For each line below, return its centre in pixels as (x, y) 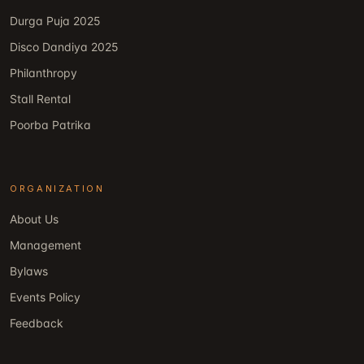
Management (45, 245)
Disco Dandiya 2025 (64, 47)
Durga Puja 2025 (55, 21)
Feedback (37, 323)
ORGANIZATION (57, 189)
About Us (34, 219)
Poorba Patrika (50, 125)
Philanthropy (43, 73)
